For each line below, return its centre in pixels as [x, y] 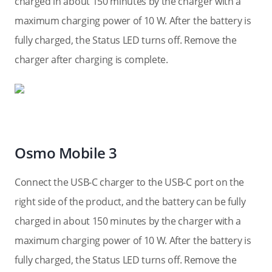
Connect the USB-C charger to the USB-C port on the [129, 182]
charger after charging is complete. [91, 59]
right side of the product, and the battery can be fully [130, 202]
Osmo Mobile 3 [66, 153]
